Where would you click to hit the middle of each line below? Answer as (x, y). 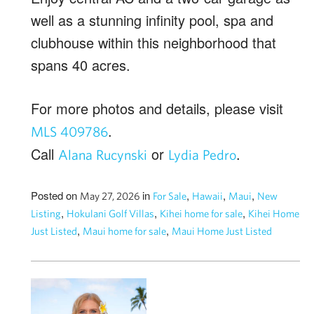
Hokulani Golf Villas (110, 213)
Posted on (55, 195)
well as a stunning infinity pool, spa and (152, 20)
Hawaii (207, 196)
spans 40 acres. (81, 64)
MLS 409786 (69, 131)
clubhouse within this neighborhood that (153, 42)
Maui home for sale (124, 231)
